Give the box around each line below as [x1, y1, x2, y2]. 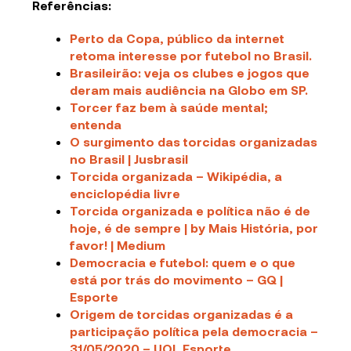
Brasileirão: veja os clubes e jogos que [70, 65, 310, 81]
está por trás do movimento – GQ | [70, 272, 284, 288]
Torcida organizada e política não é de [70, 203, 311, 219]
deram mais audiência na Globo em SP [70, 82, 306, 98]
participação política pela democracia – [70, 324, 319, 339]
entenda [70, 117, 122, 132]
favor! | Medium [70, 237, 166, 253]
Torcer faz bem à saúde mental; [70, 100, 268, 115]
